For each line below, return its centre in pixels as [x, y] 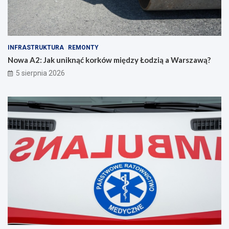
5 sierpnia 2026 [40, 73]
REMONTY [83, 47]
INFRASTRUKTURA [36, 47]
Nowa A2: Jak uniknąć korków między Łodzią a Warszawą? [109, 60]
